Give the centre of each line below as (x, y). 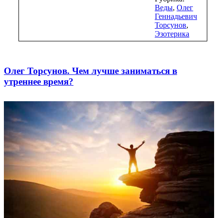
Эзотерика (172, 34)
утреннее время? (39, 82)
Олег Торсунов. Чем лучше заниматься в (91, 71)
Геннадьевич (176, 17)
